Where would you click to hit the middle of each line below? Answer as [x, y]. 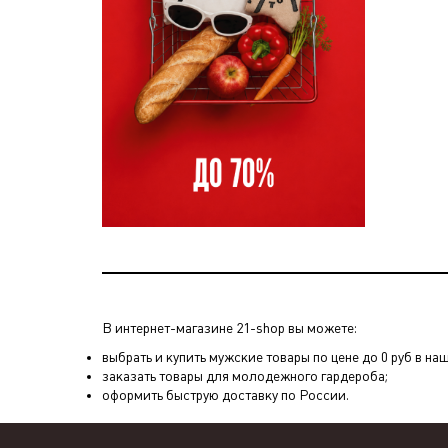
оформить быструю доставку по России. [225, 394]
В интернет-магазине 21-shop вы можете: [229, 327]
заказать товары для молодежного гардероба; [245, 375]
